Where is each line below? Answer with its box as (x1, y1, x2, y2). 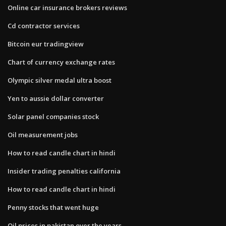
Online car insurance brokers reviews (8, 3, 127, 12)
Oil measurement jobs (8, 130, 78, 139)
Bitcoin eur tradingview (8, 39, 84, 48)
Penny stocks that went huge (8, 202, 99, 212)
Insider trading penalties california (8, 166, 121, 176)
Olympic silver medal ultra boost (8, 75, 111, 85)
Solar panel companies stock (8, 111, 99, 121)
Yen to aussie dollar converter (8, 93, 104, 103)
